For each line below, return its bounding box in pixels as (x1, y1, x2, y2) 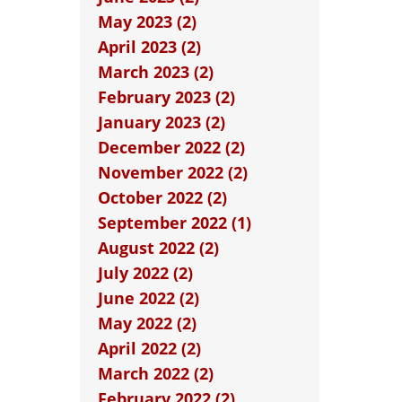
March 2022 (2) (97, 363, 214, 384)
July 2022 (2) (97, 262, 193, 284)
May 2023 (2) (97, 11, 197, 32)
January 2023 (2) (97, 111, 225, 133)
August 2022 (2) (97, 237, 219, 258)
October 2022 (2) (97, 187, 227, 208)
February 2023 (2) (97, 86, 235, 108)
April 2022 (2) (97, 337, 201, 359)
